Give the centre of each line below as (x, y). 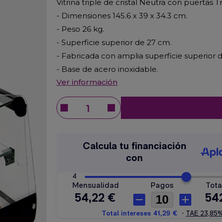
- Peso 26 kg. (80, 29)
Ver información (87, 82)
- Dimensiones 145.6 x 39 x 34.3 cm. (122, 16)
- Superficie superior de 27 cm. (114, 42)
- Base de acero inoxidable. (107, 69)
